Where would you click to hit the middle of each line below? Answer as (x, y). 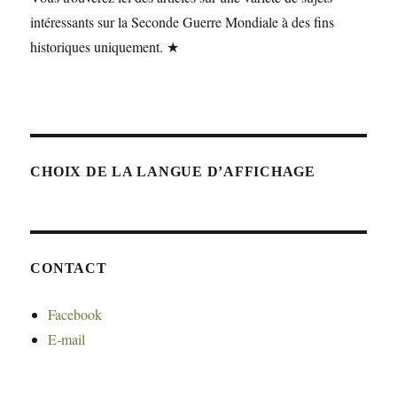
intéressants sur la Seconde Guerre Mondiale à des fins (183, 22)
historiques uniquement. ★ (105, 47)
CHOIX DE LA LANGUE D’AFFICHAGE (173, 172)
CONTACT (69, 269)
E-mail (67, 339)
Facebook (75, 315)
